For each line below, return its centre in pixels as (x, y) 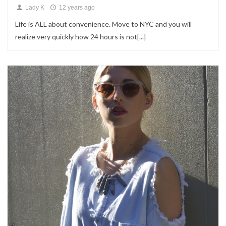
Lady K (34, 8)
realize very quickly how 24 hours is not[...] (80, 37)
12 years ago (76, 8)
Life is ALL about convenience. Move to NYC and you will (103, 24)
